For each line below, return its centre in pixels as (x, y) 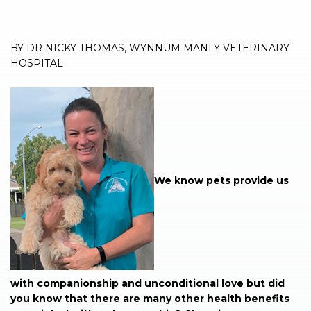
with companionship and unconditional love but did (148, 284)
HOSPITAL (37, 64)
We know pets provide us (221, 181)
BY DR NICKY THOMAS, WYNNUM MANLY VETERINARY (150, 48)
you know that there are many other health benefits (150, 299)
